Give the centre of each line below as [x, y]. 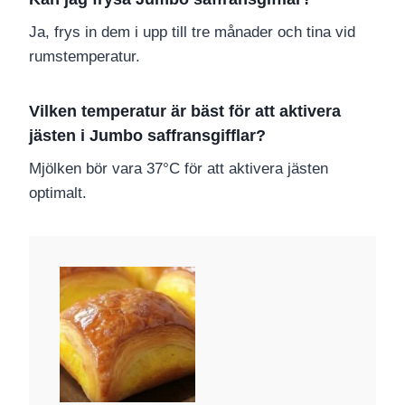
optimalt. [58, 193]
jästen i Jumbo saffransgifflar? [147, 136]
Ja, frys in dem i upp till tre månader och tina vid [192, 33]
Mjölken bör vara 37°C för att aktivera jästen [179, 169]
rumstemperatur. [85, 57]
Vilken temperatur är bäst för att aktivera [185, 112]
